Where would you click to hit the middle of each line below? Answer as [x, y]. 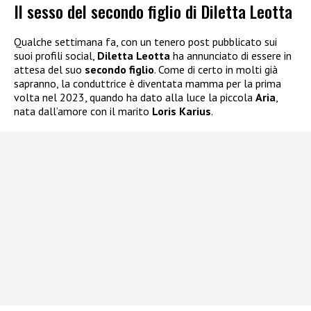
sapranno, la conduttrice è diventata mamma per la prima [148, 84]
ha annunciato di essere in [231, 56]
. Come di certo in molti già [216, 70]
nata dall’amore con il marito [83, 111]
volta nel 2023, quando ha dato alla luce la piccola [135, 98]
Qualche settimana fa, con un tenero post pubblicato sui [145, 42]
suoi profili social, [56, 56]
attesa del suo [49, 70]
